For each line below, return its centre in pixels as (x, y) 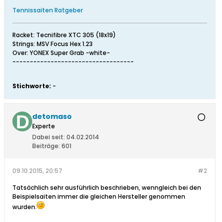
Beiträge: (46, 146)
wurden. (25, 207)
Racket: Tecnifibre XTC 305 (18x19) (64, 35)
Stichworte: (32, 86)
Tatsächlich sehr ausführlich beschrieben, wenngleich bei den (107, 188)
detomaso (52, 117)
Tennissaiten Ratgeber (48, 10)
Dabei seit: (49, 137)
